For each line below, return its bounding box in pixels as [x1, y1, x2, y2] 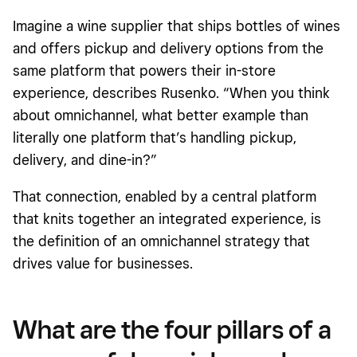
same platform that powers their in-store [13, 62, 276, 80]
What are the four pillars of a [13, 314, 331, 345]
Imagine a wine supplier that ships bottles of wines [13, 18, 340, 35]
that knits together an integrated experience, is [13, 210, 321, 228]
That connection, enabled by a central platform [13, 188, 316, 206]
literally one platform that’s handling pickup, [13, 129, 296, 147]
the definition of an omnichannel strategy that [13, 233, 310, 250]
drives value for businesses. [13, 255, 193, 273]
